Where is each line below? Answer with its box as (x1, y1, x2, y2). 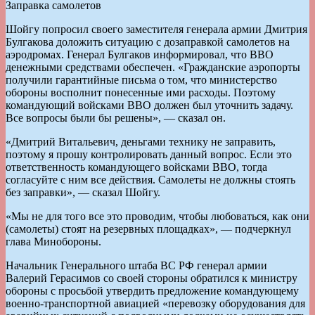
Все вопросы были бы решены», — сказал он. (6, 111, 226, 124)
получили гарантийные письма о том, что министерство (6, 73, 277, 86)
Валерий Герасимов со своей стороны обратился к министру (6, 271, 297, 284)
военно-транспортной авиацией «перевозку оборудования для (6, 297, 305, 309)
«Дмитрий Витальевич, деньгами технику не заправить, (6, 135, 276, 148)
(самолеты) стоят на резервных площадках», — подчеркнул (6, 222, 291, 235)
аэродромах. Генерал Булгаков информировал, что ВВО (6, 48, 274, 60)
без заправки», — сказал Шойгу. (6, 186, 160, 198)
